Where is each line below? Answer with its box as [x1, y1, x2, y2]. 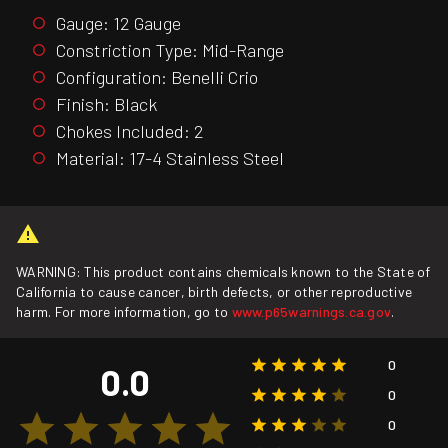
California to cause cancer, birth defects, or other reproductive [16, 283, 413, 301]
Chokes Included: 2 [56, 119, 204, 142]
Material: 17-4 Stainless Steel [56, 146, 284, 169]
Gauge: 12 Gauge [56, 11, 181, 34]
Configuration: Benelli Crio [56, 65, 258, 88]
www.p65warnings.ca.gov [231, 303, 392, 321]
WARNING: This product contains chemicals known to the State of [16, 263, 431, 281]
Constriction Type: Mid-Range [56, 38, 284, 61]
